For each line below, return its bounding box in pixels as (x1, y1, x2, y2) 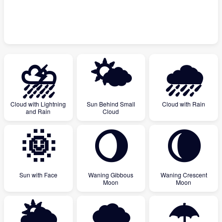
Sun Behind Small (86, 100, 135, 108)
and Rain (26, 107, 51, 115)
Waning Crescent (160, 170, 207, 179)
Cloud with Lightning (10, 100, 66, 108)
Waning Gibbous (88, 170, 134, 179)
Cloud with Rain (162, 100, 206, 108)
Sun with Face (19, 170, 57, 179)
